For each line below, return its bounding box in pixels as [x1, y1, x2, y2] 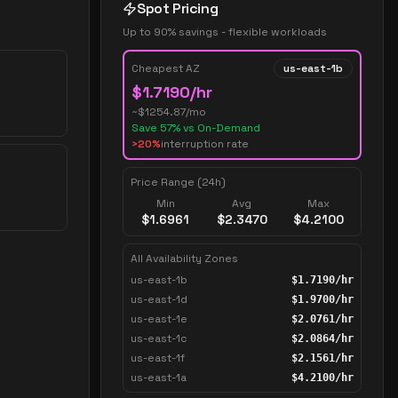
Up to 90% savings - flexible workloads [123, 25, 327, 39]
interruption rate [161, 137, 249, 151]
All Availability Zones [131, 251, 238, 266]
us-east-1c [131, 331, 187, 346]
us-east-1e [131, 312, 187, 326]
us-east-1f [131, 351, 185, 365]
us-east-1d [131, 292, 187, 306]
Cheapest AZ [131, 61, 200, 76]
